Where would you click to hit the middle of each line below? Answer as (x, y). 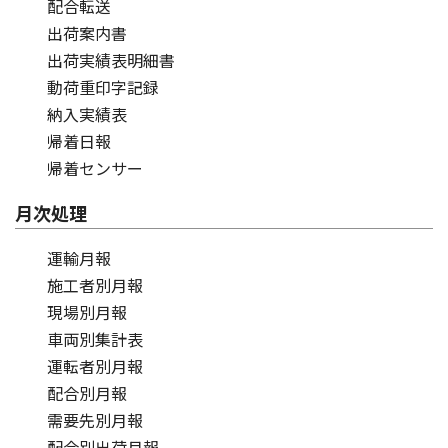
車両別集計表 (95, 338)
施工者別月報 (95, 284)
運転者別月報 (95, 365)
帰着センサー (95, 167)
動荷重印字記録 (103, 86)
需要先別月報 (95, 419)
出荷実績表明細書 (111, 59)
